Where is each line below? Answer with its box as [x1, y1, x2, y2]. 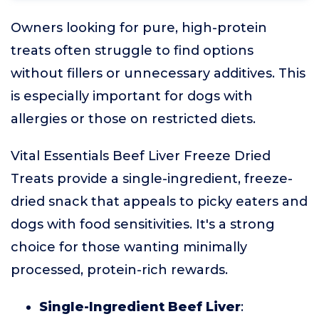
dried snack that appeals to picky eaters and [11, 194, 308, 209]
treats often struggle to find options [11, 43, 253, 58]
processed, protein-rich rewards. [11, 262, 228, 278]
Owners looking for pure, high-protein [11, 20, 267, 36]
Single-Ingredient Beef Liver [39, 299, 241, 315]
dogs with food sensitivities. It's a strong [11, 216, 275, 232]
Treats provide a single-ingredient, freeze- [11, 171, 293, 187]
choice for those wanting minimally [11, 239, 247, 255]
